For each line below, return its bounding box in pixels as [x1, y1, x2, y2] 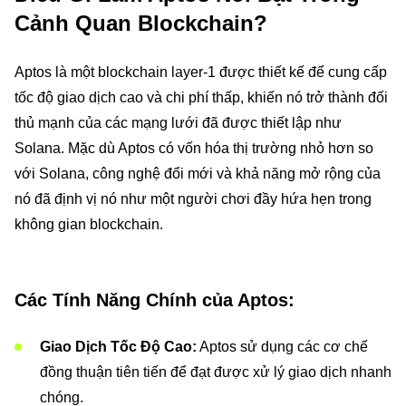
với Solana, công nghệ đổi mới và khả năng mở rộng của [14, 166, 381, 181]
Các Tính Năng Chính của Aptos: [14, 290, 295, 310]
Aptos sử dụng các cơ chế [197, 339, 368, 354]
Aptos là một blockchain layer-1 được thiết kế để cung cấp [14, 64, 387, 80]
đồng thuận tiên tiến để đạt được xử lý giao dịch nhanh [40, 364, 391, 380]
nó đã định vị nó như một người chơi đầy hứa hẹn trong [14, 191, 372, 207]
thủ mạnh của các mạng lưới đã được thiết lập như [14, 115, 342, 130]
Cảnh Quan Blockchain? [14, 11, 267, 35]
